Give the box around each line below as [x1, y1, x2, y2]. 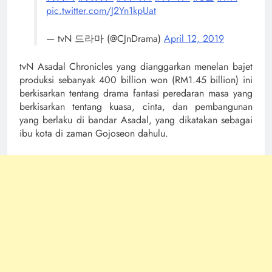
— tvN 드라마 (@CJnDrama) [46, 31, 164, 46]
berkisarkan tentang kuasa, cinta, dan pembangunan [19, 99, 253, 114]
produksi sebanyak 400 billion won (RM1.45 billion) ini [19, 72, 253, 87]
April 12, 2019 [164, 31, 224, 46]
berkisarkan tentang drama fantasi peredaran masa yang [19, 86, 253, 100]
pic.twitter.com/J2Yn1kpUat [46, 3, 156, 18]
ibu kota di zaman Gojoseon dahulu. [19, 126, 168, 140]
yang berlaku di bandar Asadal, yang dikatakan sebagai [19, 112, 253, 127]
